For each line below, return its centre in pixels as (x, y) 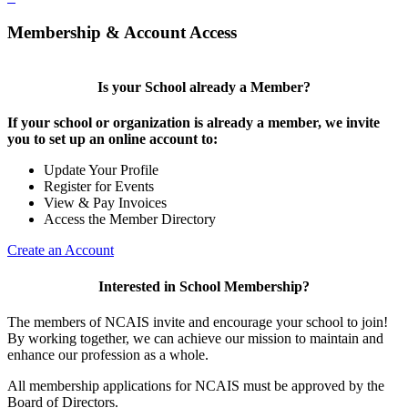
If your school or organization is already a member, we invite (194, 123)
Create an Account (61, 250)
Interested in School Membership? (204, 286)
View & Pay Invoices (105, 203)
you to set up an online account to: (112, 139)
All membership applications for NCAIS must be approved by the (196, 385)
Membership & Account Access (122, 33)
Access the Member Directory (130, 219)
